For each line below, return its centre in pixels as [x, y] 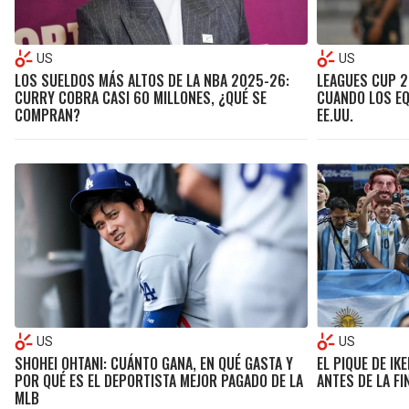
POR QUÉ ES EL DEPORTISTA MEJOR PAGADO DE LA [159, 381]
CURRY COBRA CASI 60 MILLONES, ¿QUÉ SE [141, 97]
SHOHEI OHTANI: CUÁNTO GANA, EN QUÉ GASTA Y [154, 364]
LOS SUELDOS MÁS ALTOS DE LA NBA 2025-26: [152, 80]
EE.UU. [335, 115]
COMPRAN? [47, 115]
